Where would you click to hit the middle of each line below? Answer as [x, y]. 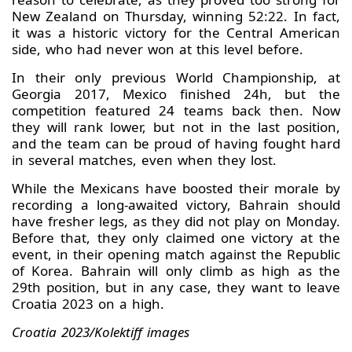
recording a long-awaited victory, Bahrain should [176, 205]
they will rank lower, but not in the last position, [176, 127]
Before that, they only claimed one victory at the [176, 238]
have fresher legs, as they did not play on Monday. [176, 222]
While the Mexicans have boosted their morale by [176, 189]
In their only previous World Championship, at [176, 78]
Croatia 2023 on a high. [90, 304]
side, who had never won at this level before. [158, 49]
